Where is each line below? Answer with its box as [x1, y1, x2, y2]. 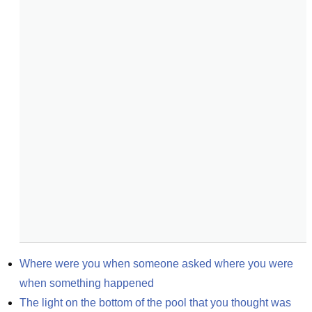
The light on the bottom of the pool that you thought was [19, 297, 291, 309]
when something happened [19, 277, 154, 289]
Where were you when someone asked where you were [19, 258, 293, 270]
